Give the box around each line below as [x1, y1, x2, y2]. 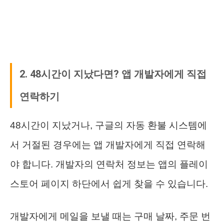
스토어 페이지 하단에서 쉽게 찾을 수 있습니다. [10, 178, 208, 189]
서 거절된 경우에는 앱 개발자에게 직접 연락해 [10, 139, 205, 150]
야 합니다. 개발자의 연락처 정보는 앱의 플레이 [10, 158, 208, 169]
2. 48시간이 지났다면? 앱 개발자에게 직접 [19, 67, 206, 80]
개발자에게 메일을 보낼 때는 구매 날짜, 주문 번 [10, 210, 210, 221]
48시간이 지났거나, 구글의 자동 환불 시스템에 [10, 119, 207, 130]
